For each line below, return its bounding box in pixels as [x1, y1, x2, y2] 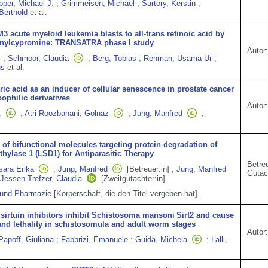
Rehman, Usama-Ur [144, 54, 212, 63]
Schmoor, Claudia [8, 54, 69, 63]
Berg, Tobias [93, 54, 136, 63]
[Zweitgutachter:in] [101, 174, 165, 183]
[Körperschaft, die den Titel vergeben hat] [54, 189, 197, 198]
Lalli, [211, 235, 227, 244]
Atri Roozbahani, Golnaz [25, 109, 109, 118]
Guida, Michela [135, 235, 187, 244]
